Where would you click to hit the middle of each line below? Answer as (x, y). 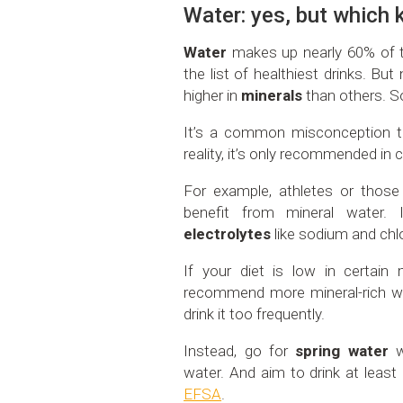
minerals (272, 96)
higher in (213, 96)
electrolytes (228, 234)
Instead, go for (240, 351)
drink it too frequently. (255, 314)
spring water (342, 351)
